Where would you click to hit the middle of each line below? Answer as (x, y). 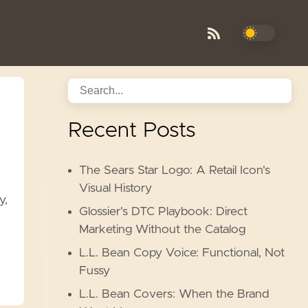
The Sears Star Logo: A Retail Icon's (175, 170)
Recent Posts (132, 131)
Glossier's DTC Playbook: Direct (164, 212)
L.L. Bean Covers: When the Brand (175, 294)
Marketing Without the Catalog (163, 230)
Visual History (116, 188)
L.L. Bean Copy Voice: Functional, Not (182, 253)
